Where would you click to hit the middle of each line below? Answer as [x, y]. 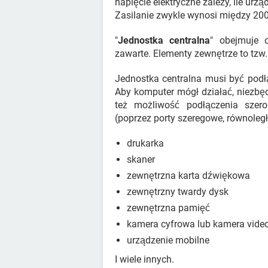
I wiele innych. [144, 259]
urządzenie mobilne [168, 240]
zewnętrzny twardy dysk [178, 192]
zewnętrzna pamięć [168, 208]
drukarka [145, 143]
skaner [141, 159]
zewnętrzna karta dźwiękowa [188, 176]
